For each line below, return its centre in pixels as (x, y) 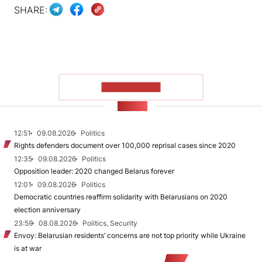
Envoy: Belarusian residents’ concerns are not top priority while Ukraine (130, 236)
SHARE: (31, 10)
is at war (28, 249)
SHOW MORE (131, 87)
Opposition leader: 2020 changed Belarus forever (94, 171)
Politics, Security (110, 223)
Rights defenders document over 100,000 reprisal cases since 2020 (125, 146)
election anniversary (47, 210)
